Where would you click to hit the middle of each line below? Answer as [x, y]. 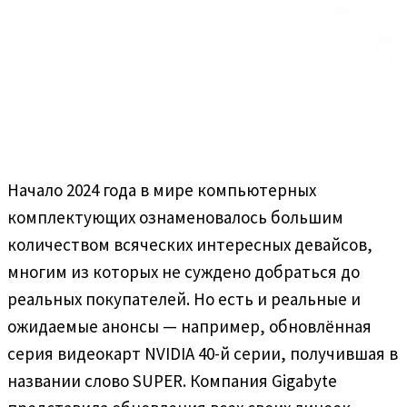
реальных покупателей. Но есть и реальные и [184, 298]
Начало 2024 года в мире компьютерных [162, 189]
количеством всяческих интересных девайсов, [190, 244]
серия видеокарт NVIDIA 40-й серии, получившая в [203, 353]
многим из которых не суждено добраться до [184, 271]
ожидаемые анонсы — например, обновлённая [189, 326]
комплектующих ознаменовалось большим [175, 217]
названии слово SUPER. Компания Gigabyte [172, 380]
